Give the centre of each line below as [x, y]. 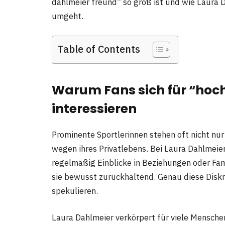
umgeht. [68, 16]
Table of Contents [99, 49]
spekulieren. [75, 191]
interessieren [94, 109]
